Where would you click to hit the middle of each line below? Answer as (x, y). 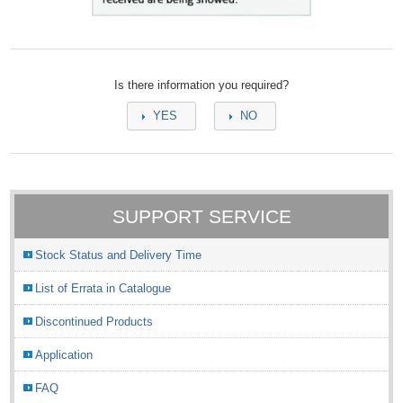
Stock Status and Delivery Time (119, 255)
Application (64, 354)
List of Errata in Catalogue (103, 288)
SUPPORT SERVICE (201, 216)
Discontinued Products (94, 321)
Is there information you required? (201, 85)
